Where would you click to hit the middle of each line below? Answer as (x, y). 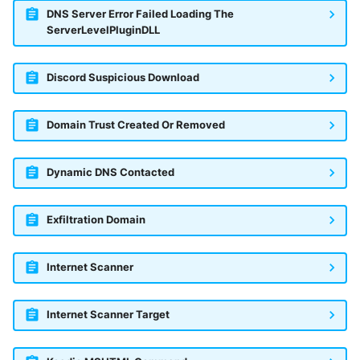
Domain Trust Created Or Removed (135, 125)
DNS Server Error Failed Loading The (140, 14)
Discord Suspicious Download (123, 78)
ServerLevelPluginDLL (103, 31)
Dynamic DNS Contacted (110, 173)
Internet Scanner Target (108, 315)
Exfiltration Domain (96, 220)
